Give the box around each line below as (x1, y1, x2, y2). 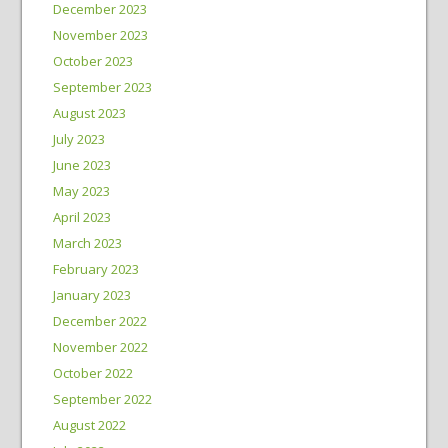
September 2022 (52, 390, 152, 408)
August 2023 (52, 104, 126, 122)
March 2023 (52, 234, 122, 252)
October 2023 (52, 52, 133, 70)
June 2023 (52, 156, 111, 174)
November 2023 (52, 26, 148, 44)
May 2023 (52, 182, 110, 200)
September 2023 (52, 78, 152, 96)
